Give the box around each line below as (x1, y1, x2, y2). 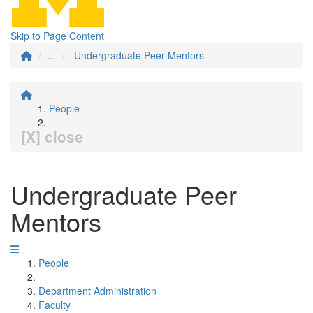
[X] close (21, 126, 83, 147)
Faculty (38, 298, 71, 312)
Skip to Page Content (10, 29, 104, 43)
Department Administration (38, 284, 156, 298)
